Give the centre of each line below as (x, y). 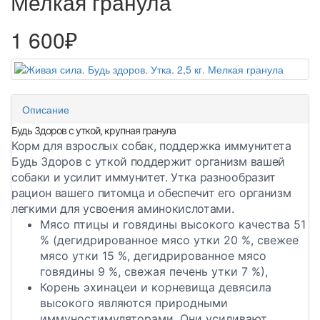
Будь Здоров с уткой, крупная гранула (94, 131)
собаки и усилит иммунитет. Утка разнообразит (144, 177)
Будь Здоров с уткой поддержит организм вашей (148, 162)
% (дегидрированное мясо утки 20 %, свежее (169, 240)
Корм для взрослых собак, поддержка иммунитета (151, 146)
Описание (46, 110)
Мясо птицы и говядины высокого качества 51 (173, 225)
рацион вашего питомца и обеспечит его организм (151, 193)
